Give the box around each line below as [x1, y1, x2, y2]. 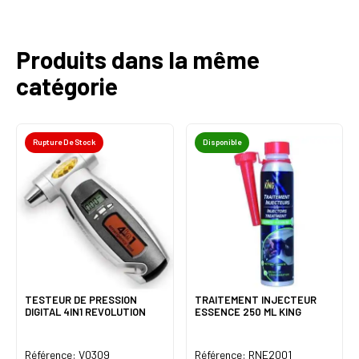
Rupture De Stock [33, 137, 95, 147]
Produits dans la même [16, 45, 260, 75]
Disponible [202, 137, 241, 147]
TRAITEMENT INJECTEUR [194, 293, 317, 307]
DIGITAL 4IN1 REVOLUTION [25, 305, 146, 319]
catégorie [16, 71, 118, 101]
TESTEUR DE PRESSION [25, 293, 137, 307]
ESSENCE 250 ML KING [194, 305, 301, 319]
